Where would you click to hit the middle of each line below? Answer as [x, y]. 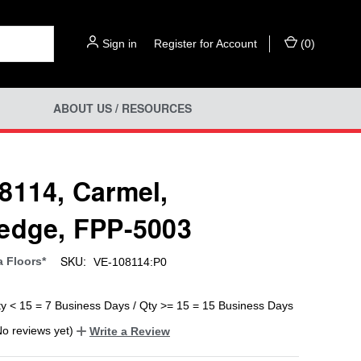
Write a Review [130, 331]
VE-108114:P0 [130, 261]
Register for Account [205, 44]
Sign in [120, 44]
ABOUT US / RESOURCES [122, 108]
